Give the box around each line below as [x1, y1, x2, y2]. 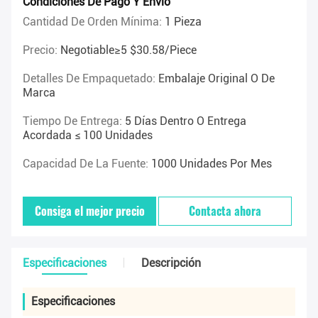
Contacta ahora [189, 202, 262, 220]
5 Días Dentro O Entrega [125, 114, 246, 128]
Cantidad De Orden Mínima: [23, 15, 165, 29]
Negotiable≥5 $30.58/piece [60, 43, 197, 57]
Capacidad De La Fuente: [23, 157, 151, 171]
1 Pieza [165, 15, 202, 29]
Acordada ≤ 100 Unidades [23, 128, 153, 143]
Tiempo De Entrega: [23, 114, 125, 128]
